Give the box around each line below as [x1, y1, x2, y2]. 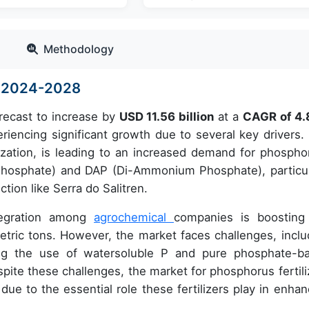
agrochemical [94, 210, 174, 225]
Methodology [43, 42, 114, 57]
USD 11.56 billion [119, 110, 215, 124]
